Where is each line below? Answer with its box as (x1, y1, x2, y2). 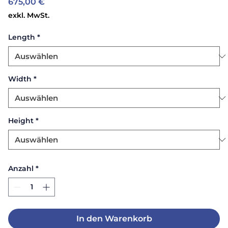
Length (8, 33, 35, 42)
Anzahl (8, 164, 34, 173)
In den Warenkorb (76, 214, 152, 223)
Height (8, 116, 34, 125)
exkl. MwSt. (8, 11, 49, 20)
